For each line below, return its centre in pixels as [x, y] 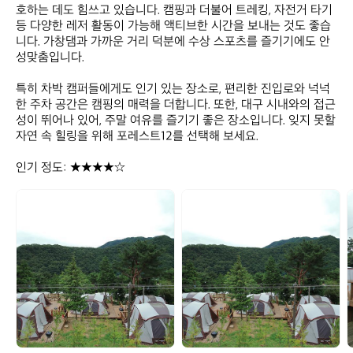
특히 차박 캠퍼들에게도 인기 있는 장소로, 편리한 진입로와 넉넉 [173, 89]
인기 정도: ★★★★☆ [71, 168]
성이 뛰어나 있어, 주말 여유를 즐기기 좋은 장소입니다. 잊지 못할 [176, 121]
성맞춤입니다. [52, 58]
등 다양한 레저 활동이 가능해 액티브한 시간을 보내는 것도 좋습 [173, 26]
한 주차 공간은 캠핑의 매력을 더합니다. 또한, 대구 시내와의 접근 [176, 105]
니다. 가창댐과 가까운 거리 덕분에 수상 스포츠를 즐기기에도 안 [173, 42]
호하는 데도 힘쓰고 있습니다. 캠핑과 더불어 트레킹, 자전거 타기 [174, 11]
